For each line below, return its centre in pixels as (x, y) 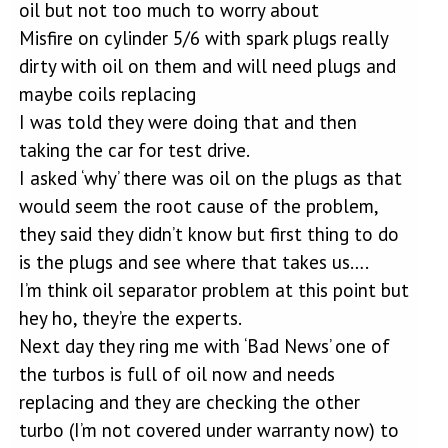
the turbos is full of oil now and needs (176, 373)
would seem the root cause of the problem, (198, 205)
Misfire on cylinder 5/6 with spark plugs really (203, 37)
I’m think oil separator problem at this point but (213, 289)
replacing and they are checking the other (189, 401)
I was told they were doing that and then (187, 121)
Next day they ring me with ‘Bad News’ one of (204, 345)
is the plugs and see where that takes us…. (193, 261)
